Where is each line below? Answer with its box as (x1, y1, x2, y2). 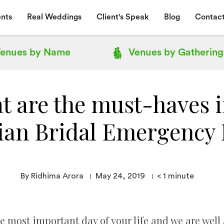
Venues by (128, 47, 175, 57)
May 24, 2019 (95, 171, 145, 180)
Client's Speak (96, 12, 149, 21)
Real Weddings (26, 12, 81, 21)
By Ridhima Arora (20, 171, 83, 180)
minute (167, 171, 194, 180)
